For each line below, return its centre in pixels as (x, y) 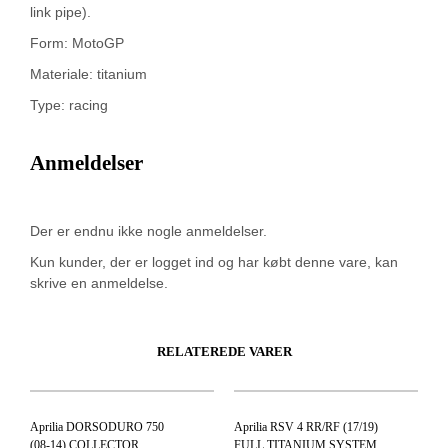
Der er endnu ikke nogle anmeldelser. (148, 230)
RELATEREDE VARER (224, 351)
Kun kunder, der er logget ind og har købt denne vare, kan (214, 261)
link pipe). (60, 11)
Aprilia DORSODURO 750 (97, 426)
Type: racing (69, 104)
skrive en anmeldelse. (99, 282)
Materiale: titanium (88, 73)
